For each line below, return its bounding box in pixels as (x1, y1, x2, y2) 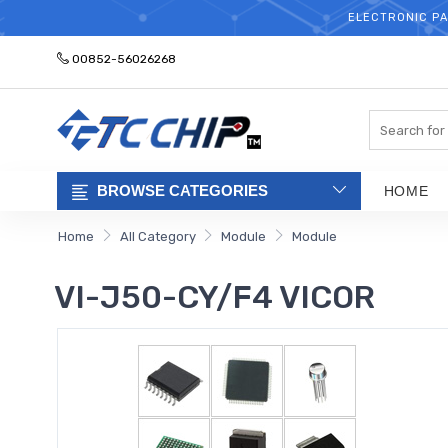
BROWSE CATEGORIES (97, 181, 268, 199)
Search (367, 111, 414, 128)
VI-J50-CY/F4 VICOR (54, 278, 375, 316)
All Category (119, 229, 196, 244)
